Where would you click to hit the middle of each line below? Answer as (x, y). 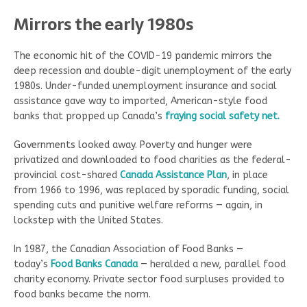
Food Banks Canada (94, 265)
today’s (32, 265)
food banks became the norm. (82, 295)
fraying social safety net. (222, 116)
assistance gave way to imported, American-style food (140, 101)
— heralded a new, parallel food (212, 265)
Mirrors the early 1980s (103, 25)
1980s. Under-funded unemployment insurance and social (145, 86)
